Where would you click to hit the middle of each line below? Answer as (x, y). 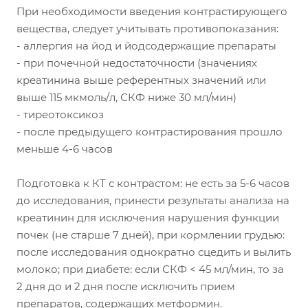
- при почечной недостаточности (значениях (137, 63)
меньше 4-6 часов (65, 149)
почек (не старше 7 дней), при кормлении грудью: (151, 235)
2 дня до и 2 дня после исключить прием (126, 287)
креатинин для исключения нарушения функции (148, 218)
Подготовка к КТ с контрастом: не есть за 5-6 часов (153, 184)
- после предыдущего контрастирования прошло (150, 132)
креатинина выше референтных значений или (141, 80)
